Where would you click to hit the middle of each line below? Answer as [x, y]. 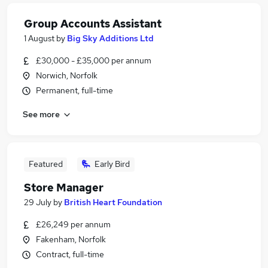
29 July [38, 202]
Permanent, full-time [74, 90]
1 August [39, 38]
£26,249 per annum [73, 224]
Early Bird [112, 164]
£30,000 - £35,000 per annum [94, 60]
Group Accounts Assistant [93, 24]
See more [41, 114]
